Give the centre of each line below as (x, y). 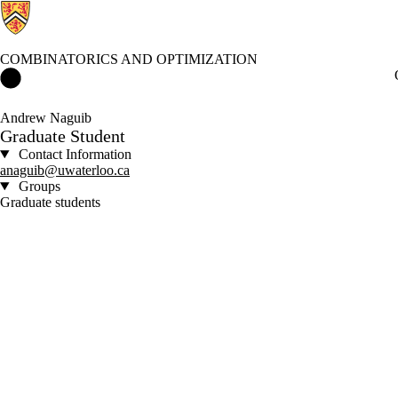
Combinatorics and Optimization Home (131, 75)
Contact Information (73, 154)
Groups (37, 186)
